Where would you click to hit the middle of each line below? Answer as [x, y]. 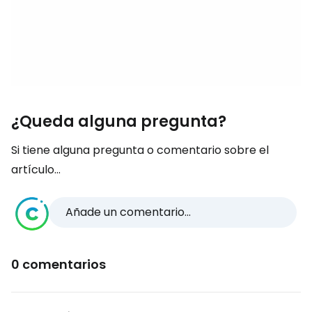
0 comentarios [58, 264]
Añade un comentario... [128, 212]
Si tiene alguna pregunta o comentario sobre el [140, 150]
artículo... [36, 170]
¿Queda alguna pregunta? [119, 122]
